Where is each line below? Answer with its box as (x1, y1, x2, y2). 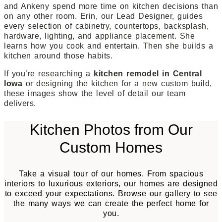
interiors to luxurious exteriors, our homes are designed (4, 179, 218, 188)
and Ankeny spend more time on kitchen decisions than (4, 2, 218, 10)
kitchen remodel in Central (94, 69, 202, 78)
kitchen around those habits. (4, 52, 112, 60)
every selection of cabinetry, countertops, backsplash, (4, 22, 209, 30)
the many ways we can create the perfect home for (13, 199, 209, 208)
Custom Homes (59, 139, 163, 156)
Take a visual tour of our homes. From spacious (19, 169, 203, 178)
